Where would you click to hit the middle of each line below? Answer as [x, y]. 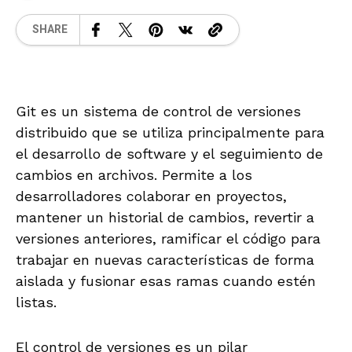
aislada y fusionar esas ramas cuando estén [166, 280]
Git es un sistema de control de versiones [158, 111]
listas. [36, 302]
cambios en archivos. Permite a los [134, 174]
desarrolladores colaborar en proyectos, [151, 196]
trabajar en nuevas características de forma [165, 259]
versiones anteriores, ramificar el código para [168, 238]
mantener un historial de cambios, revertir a [165, 217]
